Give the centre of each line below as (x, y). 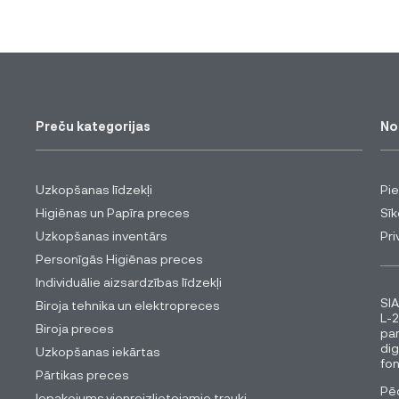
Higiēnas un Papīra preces (113, 213)
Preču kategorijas (93, 126)
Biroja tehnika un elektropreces (128, 305)
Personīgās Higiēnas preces (119, 259)
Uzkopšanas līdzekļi (94, 190)
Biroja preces (75, 329)
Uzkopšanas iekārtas (98, 352)
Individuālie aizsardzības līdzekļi (129, 282)
